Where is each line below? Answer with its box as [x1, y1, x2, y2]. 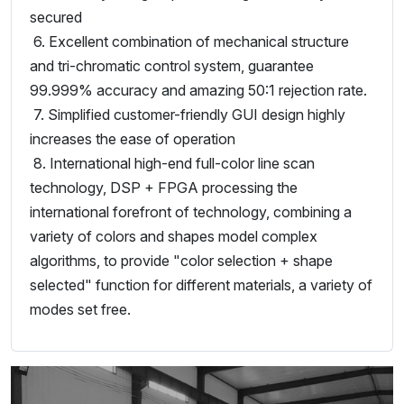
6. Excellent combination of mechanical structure [30, 32, 349, 51]
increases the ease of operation [30, 130, 235, 149]
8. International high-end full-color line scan [30, 154, 315, 173]
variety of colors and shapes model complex [30, 227, 317, 246]
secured [30, 8, 82, 27]
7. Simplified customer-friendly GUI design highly [30, 106, 345, 124]
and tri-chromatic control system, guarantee [30, 57, 314, 76]
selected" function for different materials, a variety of [30, 276, 372, 295]
